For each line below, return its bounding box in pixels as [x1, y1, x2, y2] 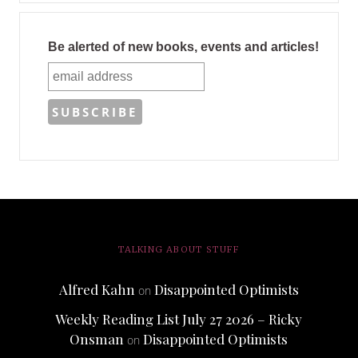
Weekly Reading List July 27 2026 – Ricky [55, 310, 303, 328]
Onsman [70, 330, 125, 348]
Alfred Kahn [58, 280, 135, 299]
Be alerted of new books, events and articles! [47, 40, 319, 54]
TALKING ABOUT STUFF [117, 244, 241, 256]
